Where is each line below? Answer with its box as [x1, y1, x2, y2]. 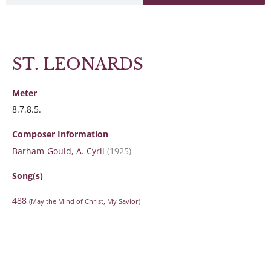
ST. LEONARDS [12, 54, 143, 74]
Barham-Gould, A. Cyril [12, 145, 105, 157]
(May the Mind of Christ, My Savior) [29, 196, 140, 206]
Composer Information [12, 128, 108, 140]
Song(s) [12, 169, 43, 181]
